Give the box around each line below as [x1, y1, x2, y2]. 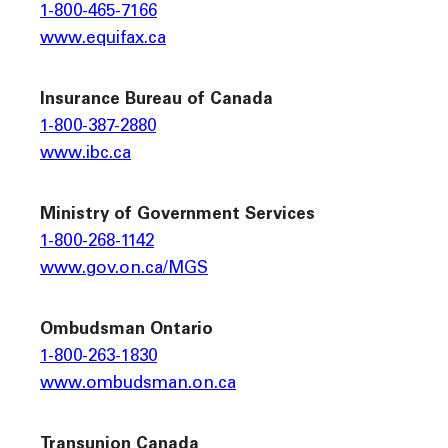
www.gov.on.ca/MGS [40, 260, 208, 278]
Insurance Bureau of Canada [40, 92, 273, 110]
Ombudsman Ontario [40, 321, 213, 339]
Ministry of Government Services [40, 206, 315, 224]
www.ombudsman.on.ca [40, 375, 236, 393]
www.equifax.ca [40, 31, 166, 49]
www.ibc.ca [40, 146, 131, 164]
